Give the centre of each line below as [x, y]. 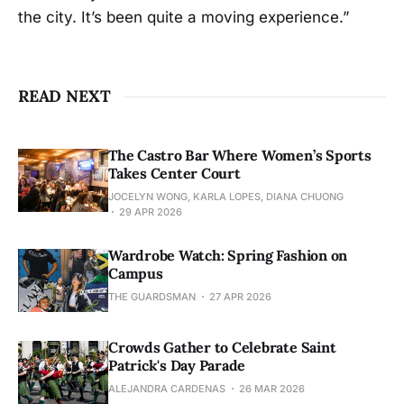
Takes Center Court [174, 174]
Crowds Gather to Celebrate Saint [222, 348]
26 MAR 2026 [272, 389]
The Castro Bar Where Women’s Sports [240, 156]
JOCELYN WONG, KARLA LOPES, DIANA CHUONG [226, 197]
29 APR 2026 [151, 212]
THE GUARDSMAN [152, 297]
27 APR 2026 [240, 297]
